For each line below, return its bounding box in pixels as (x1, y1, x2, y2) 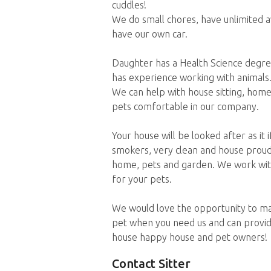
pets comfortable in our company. (111, 101, 259, 113)
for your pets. (111, 174, 172, 185)
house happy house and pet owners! (111, 232, 267, 243)
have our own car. (111, 28, 188, 40)
